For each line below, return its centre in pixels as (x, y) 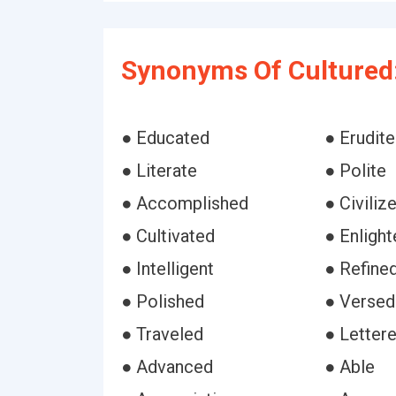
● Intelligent (168, 269)
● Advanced (167, 367)
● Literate (159, 171)
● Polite (355, 171)
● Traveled (162, 334)
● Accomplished (185, 203)
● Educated (165, 138)
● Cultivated (168, 236)
